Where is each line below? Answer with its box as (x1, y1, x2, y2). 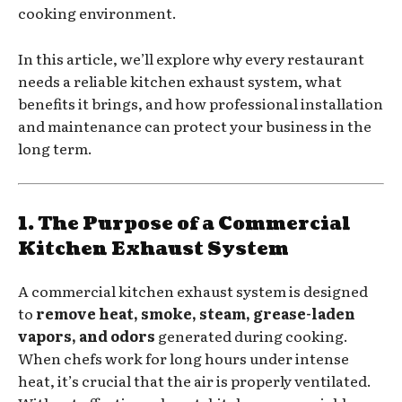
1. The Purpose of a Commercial (18, 211, 351, 237)
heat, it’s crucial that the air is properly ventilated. (18, 369, 371, 391)
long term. (18, 136, 92, 159)
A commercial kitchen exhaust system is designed (18, 279, 368, 301)
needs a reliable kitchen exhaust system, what (18, 69, 342, 92)
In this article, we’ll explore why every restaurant (18, 47, 364, 69)
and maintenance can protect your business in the (18, 114, 371, 136)
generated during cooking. (155, 324, 348, 346)
